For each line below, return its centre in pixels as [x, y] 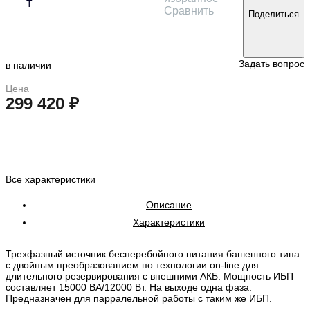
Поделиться [273, 14]
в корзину [156, 108]
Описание [169, 204]
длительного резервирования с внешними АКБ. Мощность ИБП [149, 276]
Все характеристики [51, 179]
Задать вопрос [272, 63]
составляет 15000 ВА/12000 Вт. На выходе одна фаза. [129, 287]
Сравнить [189, 11]
